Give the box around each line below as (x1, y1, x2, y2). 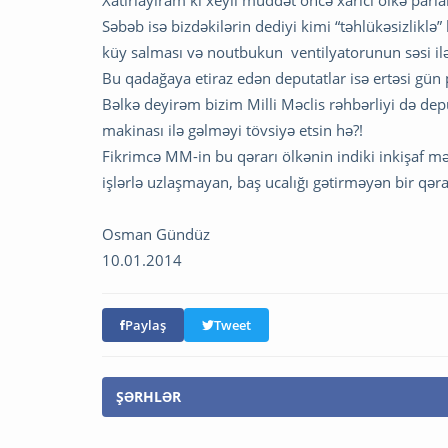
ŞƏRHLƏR (116, 386, 181, 406)
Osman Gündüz (102, 223, 210, 244)
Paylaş (125, 315, 166, 334)
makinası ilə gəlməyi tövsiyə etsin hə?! (102, 119, 363, 140)
